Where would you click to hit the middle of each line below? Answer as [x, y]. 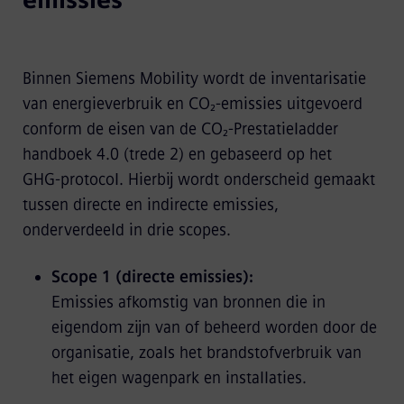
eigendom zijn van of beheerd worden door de [214, 327]
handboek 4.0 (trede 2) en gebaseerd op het [177, 154]
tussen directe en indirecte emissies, [150, 205]
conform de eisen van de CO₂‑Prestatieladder [180, 129]
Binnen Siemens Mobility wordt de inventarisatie [194, 78]
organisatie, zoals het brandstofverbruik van [206, 353]
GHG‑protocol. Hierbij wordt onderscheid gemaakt [198, 179]
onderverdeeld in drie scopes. [126, 230]
